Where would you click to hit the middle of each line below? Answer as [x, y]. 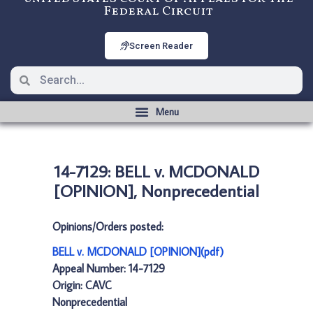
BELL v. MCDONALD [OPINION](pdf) [138, 252]
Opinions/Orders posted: [108, 226]
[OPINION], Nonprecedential [156, 190]
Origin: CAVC [82, 285]
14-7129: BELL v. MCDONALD [156, 171]
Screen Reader [161, 46]
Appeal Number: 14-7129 [109, 268]
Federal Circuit [158, 12]
